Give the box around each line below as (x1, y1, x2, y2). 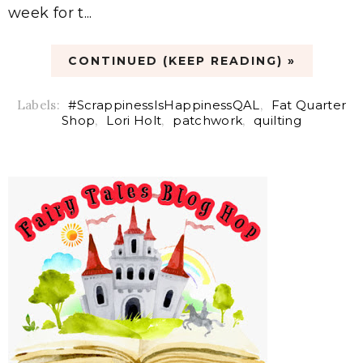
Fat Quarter (271, 96, 347, 113)
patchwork (173, 112, 243, 128)
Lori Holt (106, 112, 162, 128)
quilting (254, 112, 302, 128)
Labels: (16, 96, 64, 113)
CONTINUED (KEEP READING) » (67, 53, 296, 68)
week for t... (8, 3, 92, 22)
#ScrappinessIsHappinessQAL (68, 96, 260, 113)
